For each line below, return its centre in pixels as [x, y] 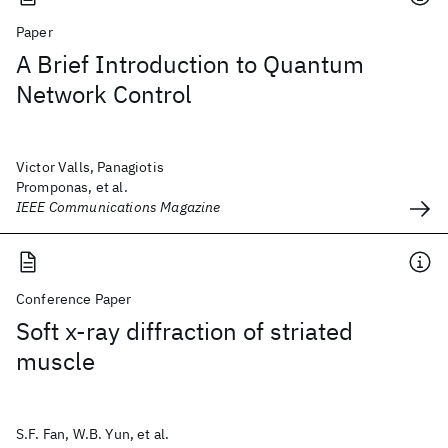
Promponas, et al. [72, 187]
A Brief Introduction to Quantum [190, 64]
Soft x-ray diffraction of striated [184, 331]
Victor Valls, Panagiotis [90, 167]
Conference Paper [74, 299]
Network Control [104, 94]
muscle [55, 361]
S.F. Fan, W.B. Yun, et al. [93, 434]
